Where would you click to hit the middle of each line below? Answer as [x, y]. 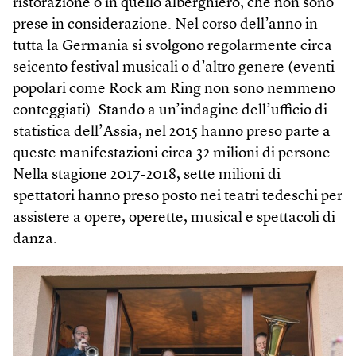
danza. [35, 240]
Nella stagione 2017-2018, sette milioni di [147, 176]
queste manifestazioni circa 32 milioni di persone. [174, 154]
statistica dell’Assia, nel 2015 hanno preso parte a [172, 133]
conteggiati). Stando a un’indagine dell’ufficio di [170, 111]
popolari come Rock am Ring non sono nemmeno [174, 90]
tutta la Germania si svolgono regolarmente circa [172, 47]
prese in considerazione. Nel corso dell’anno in [165, 25]
